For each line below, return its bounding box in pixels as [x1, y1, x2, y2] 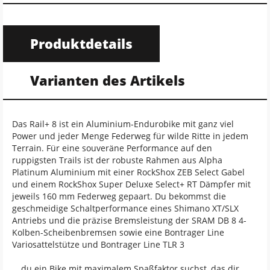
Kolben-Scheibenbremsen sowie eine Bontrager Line [12, 227, 224, 238]
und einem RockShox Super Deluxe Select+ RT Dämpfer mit [12, 178, 251, 190]
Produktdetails [30, 34, 133, 52]
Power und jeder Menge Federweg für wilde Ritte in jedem [12, 130, 248, 142]
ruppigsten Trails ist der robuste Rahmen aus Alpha [12, 154, 222, 166]
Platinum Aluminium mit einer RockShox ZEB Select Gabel [12, 166, 245, 178]
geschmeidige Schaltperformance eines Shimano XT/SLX [12, 202, 239, 214]
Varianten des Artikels [30, 71, 185, 89]
